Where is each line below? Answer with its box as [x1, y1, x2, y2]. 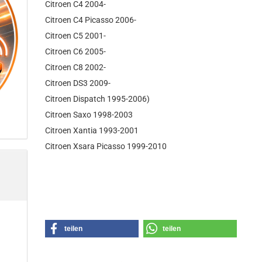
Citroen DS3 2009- [45, 78, 111, 88]
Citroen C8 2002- [45, 63, 106, 72]
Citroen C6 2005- [45, 47, 106, 56]
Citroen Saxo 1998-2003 [45, 110, 133, 119]
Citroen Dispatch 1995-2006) [45, 94, 150, 104]
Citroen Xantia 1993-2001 [45, 126, 139, 135]
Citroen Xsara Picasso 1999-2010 [45, 142, 167, 151]
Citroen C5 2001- [45, 31, 106, 40]
